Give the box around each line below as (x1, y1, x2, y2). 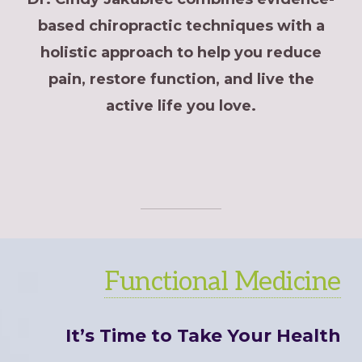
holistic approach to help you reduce (40, 44, 322, 62)
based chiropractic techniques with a (37, 17, 325, 36)
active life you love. (106, 97, 256, 116)
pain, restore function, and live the (48, 70, 314, 89)
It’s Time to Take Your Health (65, 324, 341, 347)
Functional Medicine (104, 266, 341, 297)
